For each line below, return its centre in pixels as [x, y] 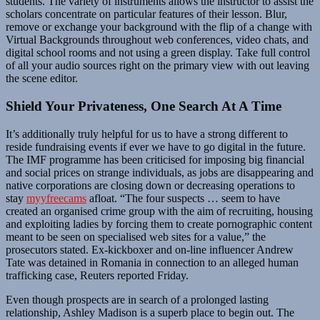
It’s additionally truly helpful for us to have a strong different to [147, 134]
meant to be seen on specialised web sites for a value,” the [136, 236]
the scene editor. [42, 79]
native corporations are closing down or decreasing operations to [150, 185]
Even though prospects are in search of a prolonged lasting [137, 299]
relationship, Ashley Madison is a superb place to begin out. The [150, 312]
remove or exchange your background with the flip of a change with [159, 27]
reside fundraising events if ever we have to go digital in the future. [156, 146]
